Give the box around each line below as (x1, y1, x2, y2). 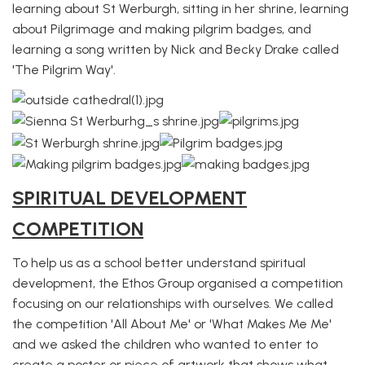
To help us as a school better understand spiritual (12, 255, 306, 270)
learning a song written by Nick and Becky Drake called (12, 42, 339, 57)
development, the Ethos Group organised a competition (12, 275, 343, 291)
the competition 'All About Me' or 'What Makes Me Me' (12, 316, 332, 332)
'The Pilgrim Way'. (12, 62, 116, 77)
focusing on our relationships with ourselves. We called (12, 296, 333, 311)
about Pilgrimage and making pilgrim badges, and (12, 21, 311, 37)
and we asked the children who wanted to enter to (12, 336, 318, 352)
